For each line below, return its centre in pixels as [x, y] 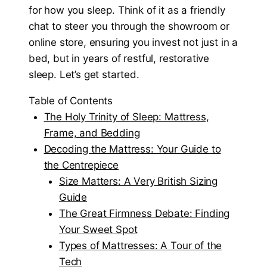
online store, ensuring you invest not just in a [133, 43]
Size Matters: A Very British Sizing [139, 181]
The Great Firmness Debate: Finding [145, 214]
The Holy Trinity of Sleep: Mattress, [126, 117]
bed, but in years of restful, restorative [119, 59]
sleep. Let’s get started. [84, 75]
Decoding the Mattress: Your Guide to [132, 149]
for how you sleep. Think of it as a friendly [127, 10]
